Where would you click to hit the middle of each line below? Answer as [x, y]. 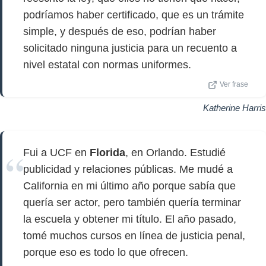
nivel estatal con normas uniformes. [107, 65]
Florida [107, 153]
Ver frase [234, 84]
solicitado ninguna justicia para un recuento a [130, 48]
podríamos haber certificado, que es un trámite [134, 15]
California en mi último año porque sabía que [129, 186]
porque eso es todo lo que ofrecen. [106, 252]
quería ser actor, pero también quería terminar [132, 202]
